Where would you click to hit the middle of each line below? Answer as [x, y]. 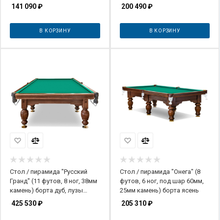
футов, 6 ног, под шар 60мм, [162, 181]
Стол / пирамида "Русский [49, 171]
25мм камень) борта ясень [159, 190]
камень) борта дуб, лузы [46, 190]
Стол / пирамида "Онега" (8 [160, 171]
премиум [23, 199]
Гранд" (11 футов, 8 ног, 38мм [54, 181]
